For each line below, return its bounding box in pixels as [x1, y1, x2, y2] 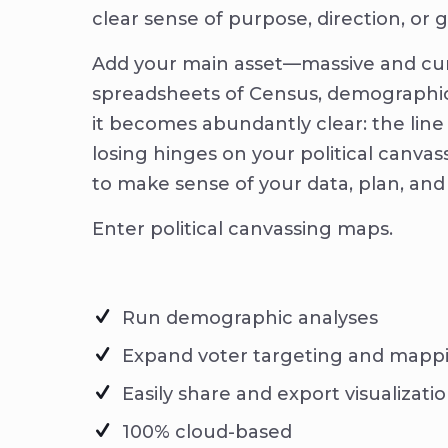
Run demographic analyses [122, 307, 378, 329]
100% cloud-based [122, 421, 292, 443]
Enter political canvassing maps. [92, 218, 393, 240]
